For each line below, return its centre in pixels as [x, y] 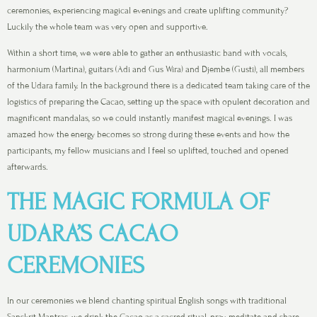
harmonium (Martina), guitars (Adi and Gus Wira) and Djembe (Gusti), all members [156, 70]
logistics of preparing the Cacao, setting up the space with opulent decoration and [158, 102]
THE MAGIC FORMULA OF [138, 202]
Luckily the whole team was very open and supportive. [108, 27]
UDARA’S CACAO [93, 234]
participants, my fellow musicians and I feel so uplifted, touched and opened [148, 151]
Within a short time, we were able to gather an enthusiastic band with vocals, [147, 53]
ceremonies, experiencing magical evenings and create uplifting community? [148, 11]
